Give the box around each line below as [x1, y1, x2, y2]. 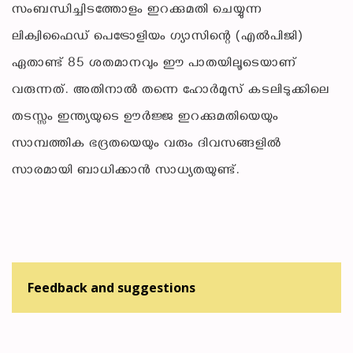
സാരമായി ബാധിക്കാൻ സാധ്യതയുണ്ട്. [12, 162, 240, 180]
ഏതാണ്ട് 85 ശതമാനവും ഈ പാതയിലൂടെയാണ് [12, 55, 297, 72]
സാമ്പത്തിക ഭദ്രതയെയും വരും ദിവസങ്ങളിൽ [12, 136, 281, 153]
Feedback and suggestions [28, 278, 195, 296]
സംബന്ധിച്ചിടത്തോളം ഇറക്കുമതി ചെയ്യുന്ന [12, 2, 262, 19]
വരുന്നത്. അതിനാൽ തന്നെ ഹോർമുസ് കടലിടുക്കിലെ [12, 82, 329, 99]
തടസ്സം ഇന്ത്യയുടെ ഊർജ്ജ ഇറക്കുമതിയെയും [12, 109, 279, 126]
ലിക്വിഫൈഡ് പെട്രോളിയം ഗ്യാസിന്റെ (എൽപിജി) [12, 28, 303, 46]
